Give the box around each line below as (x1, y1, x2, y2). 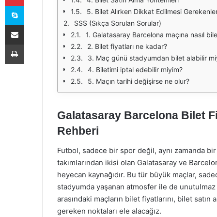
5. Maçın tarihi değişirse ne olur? (88, 77, 189, 85)
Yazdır (24, 40, 42, 48)
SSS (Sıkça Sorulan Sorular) (74, 19, 161, 27)
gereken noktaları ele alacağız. (57, 206, 161, 216)
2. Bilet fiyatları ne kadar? (87, 42, 167, 50)
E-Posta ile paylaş (24, 21, 43, 29)
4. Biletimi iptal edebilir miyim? (88, 65, 183, 74)
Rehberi (57, 124, 99, 137)
